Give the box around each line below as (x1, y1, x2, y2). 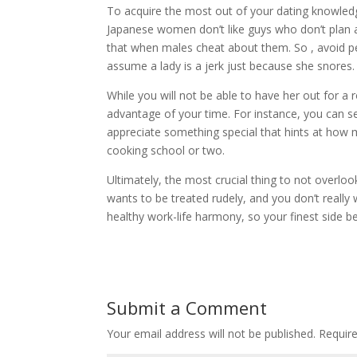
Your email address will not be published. (107, 326, 316, 342)
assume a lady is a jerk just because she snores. (107, 58, 355, 74)
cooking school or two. (107, 143, 226, 159)
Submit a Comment (107, 296, 268, 320)
